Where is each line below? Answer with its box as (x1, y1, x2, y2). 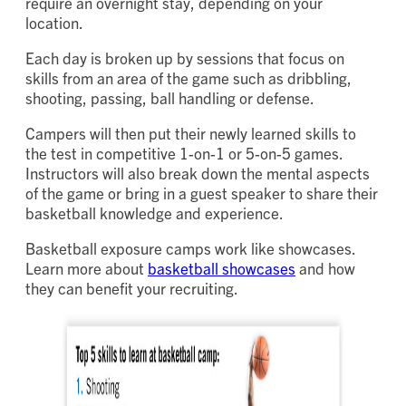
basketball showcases (148, 258, 295, 278)
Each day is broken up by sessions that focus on (25, 48, 344, 68)
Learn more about (25, 258, 148, 278)
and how (295, 258, 355, 278)
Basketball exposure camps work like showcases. (25, 238, 355, 258)
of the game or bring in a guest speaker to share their (25, 183, 378, 203)
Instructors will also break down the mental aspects (25, 163, 370, 183)
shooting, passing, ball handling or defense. (25, 88, 321, 108)
